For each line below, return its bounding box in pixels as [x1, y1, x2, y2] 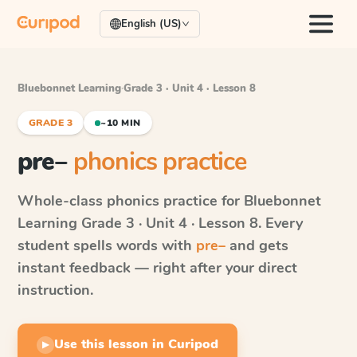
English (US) [121, 17, 182, 31]
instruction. [18, 280, 93, 300]
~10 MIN [100, 116, 141, 129]
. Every [258, 214, 303, 233]
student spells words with [18, 236, 196, 255]
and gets [226, 236, 288, 255]
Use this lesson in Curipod [54, 335, 218, 353]
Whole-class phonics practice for [18, 191, 244, 210]
